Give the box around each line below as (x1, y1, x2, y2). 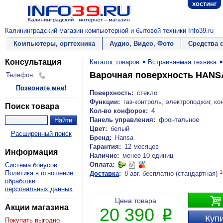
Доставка (90, 170, 119, 177)
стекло (136, 89, 157, 97)
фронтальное (158, 116, 199, 123)
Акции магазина (5, 203, 69, 212)
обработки (5, 177, 35, 185)
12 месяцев (124, 143, 159, 150)
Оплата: (90, 161, 114, 168)
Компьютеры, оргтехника (13, 40, 95, 47)
